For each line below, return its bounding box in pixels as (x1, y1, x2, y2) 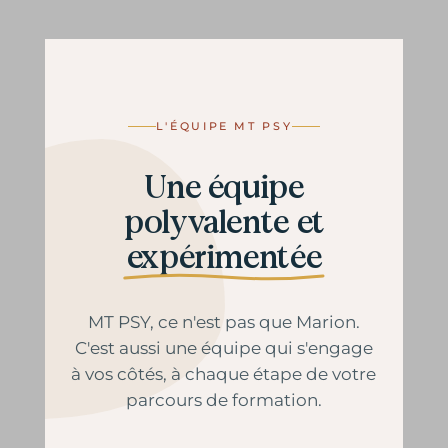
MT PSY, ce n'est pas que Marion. (87, 312, 360, 332)
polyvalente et (124, 206, 324, 239)
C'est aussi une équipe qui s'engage (74, 338, 373, 358)
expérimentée (126, 241, 322, 274)
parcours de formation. (125, 390, 322, 410)
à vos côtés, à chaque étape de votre (71, 364, 377, 384)
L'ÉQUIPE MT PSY (155, 119, 293, 133)
